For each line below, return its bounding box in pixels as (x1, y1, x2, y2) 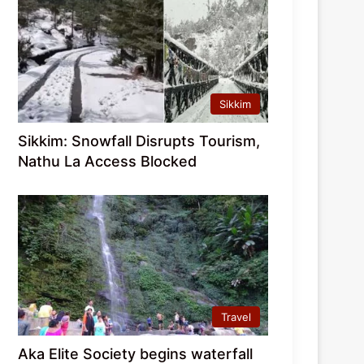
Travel (221, 310, 251, 324)
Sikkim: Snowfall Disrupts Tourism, (18, 132, 261, 149)
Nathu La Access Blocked (18, 152, 197, 170)
